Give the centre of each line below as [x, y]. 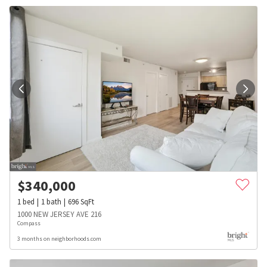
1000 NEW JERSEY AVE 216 [59, 215]
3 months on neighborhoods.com [59, 239]
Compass [29, 223]
